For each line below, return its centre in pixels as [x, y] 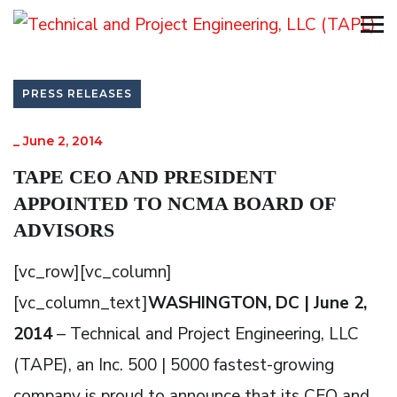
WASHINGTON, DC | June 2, [257, 303]
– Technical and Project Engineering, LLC [208, 334]
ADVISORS [64, 230]
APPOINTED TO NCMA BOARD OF [174, 203]
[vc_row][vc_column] [93, 272]
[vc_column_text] [81, 303]
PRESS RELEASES [77, 93]
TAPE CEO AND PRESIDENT [145, 176]
